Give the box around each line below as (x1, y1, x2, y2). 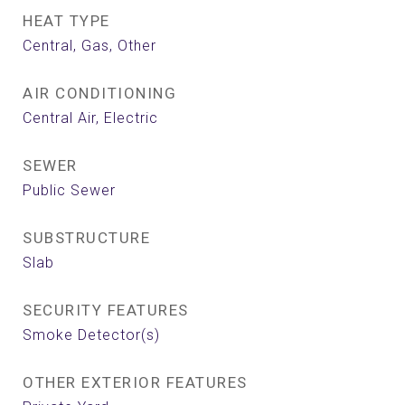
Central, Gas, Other (23, 37, 156, 54)
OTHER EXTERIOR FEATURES (23, 373, 248, 391)
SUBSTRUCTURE (23, 229, 150, 247)
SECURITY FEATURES (23, 301, 189, 319)
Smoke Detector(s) (23, 326, 160, 344)
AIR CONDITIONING (23, 84, 176, 102)
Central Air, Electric (23, 109, 158, 127)
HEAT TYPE (23, 12, 110, 30)
